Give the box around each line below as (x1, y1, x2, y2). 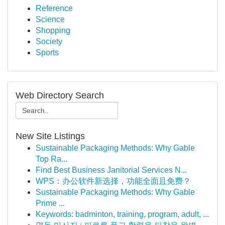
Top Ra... (36, 155, 67, 163)
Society (36, 37, 62, 46)
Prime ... (36, 199, 65, 207)
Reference (36, 4, 73, 13)
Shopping (36, 26, 70, 35)
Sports (36, 48, 59, 57)
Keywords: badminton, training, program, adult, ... (36, 210, 209, 218)
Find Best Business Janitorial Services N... (36, 166, 187, 174)
